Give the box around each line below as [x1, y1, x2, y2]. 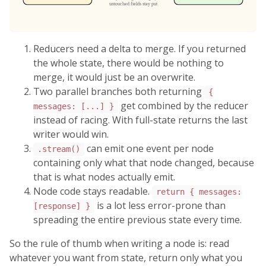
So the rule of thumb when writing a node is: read [9, 237, 229, 251]
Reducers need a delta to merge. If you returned [33, 42, 246, 56]
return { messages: [156, 187, 242, 197]
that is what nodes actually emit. [33, 170, 175, 184]
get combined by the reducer [118, 99, 248, 113]
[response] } [33, 201, 90, 211]
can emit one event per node [84, 142, 214, 156]
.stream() [37, 144, 80, 154]
